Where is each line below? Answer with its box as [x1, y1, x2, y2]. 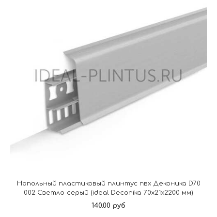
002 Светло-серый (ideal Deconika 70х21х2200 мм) [24, 189, 193, 197]
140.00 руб [92, 202, 125, 210]
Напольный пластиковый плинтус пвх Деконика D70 [16, 180, 201, 187]
